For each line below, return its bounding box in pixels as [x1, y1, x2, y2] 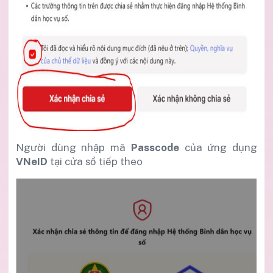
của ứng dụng [184, 141, 258, 154]
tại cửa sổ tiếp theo [50, 155, 143, 168]
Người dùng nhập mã [16, 141, 126, 154]
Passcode [126, 141, 185, 154]
